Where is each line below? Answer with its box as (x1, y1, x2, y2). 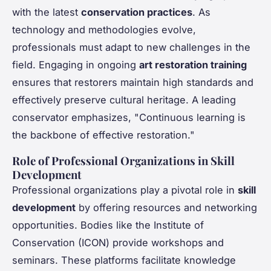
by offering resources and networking (76, 201, 257, 214)
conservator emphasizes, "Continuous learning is (12, 111, 246, 124)
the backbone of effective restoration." (12, 129, 195, 142)
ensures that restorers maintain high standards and (12, 76, 253, 89)
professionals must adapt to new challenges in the (12, 41, 250, 54)
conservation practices (81, 6, 192, 19)
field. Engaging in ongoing (12, 59, 139, 71)
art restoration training (139, 59, 247, 71)
